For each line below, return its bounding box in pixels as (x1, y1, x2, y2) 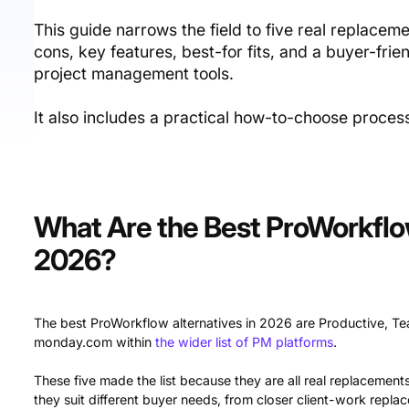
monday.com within (34, 334, 156, 350)
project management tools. (34, 64, 235, 83)
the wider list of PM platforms (155, 334, 334, 350)
